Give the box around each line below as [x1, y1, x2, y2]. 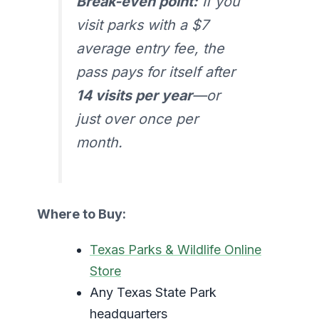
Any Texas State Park [90, 285, 216, 300]
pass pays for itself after [75, 63, 235, 80]
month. [75, 133, 122, 151]
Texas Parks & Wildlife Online [90, 242, 261, 258]
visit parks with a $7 [75, 16, 209, 33]
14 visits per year [75, 86, 192, 104]
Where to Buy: [37, 206, 126, 222]
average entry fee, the [75, 39, 224, 57]
